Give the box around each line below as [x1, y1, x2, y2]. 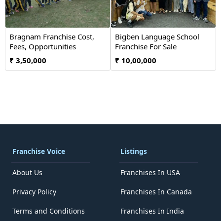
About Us [12, 168, 42, 177]
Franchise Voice [12, 147, 65, 156]
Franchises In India [120, 206, 184, 216]
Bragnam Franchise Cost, [9, 32, 94, 41]
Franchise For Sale [115, 41, 177, 51]
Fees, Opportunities [9, 41, 76, 51]
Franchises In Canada [120, 187, 192, 196]
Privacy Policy [12, 187, 56, 196]
